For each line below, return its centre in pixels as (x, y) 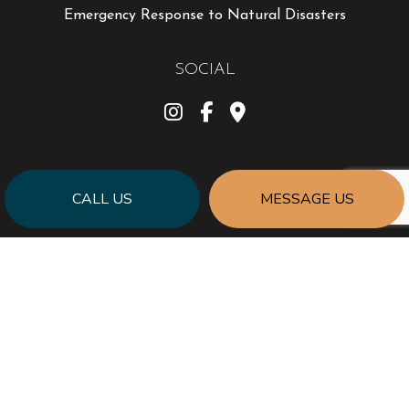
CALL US (102, 199)
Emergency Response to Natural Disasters (204, 15)
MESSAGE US (307, 199)
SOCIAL (204, 69)
